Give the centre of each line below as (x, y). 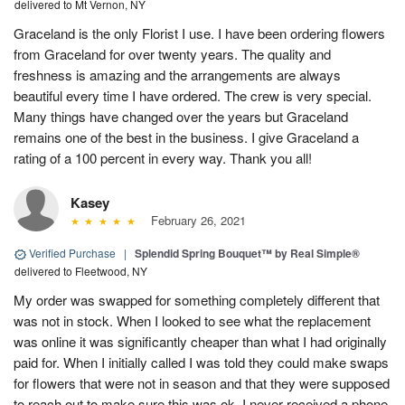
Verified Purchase (72, 253)
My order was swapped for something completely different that (197, 300)
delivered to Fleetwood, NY (81, 271)
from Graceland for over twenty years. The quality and (172, 54)
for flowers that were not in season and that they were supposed (202, 383)
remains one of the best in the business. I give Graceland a (186, 137)
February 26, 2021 (194, 221)
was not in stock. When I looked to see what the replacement (192, 321)
